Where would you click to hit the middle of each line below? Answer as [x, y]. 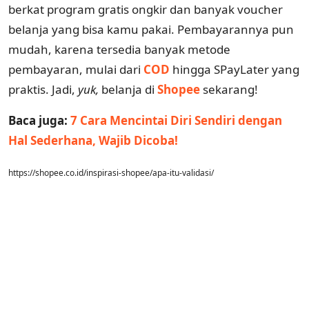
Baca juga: [39, 120]
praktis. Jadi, [43, 89]
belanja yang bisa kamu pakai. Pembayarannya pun [151, 29]
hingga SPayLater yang [236, 69]
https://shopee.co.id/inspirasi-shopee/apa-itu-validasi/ [111, 172]
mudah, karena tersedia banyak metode [119, 49]
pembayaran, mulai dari [76, 69]
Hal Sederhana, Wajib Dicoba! [93, 140]
